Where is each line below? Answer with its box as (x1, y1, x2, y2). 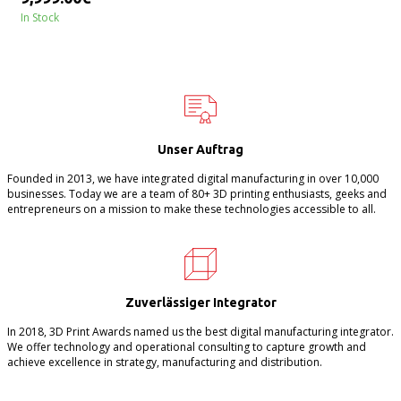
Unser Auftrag (158, 142, 243, 158)
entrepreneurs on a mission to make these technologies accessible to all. (6, 201, 376, 218)
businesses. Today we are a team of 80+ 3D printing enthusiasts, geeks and (6, 186, 387, 202)
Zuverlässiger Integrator (124, 295, 277, 311)
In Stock (20, 10, 59, 26)
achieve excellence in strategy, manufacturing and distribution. (6, 354, 322, 371)
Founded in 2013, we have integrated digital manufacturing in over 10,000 (6, 171, 379, 187)
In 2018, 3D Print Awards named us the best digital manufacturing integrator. (6, 324, 394, 340)
